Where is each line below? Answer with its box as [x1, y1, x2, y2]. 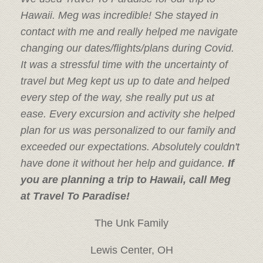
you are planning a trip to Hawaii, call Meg [21, 173, 231, 186]
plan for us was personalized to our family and [21, 124, 235, 136]
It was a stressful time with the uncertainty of [21, 58, 228, 70]
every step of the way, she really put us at [21, 91, 214, 103]
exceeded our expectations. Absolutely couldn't [21, 140, 240, 153]
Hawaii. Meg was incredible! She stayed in [21, 9, 218, 21]
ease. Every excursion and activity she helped [21, 107, 235, 120]
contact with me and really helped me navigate [21, 25, 238, 38]
